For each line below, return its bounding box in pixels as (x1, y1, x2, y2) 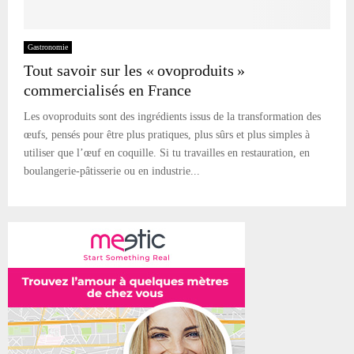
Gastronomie (28, 42, 68, 51)
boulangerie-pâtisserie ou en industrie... (24, 164, 200, 177)
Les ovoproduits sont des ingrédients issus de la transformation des (24, 110, 321, 122)
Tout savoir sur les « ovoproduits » (24, 61, 245, 79)
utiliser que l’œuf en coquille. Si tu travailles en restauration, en (24, 146, 310, 159)
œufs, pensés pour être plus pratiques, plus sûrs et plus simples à (24, 128, 310, 141)
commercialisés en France (24, 81, 191, 99)
